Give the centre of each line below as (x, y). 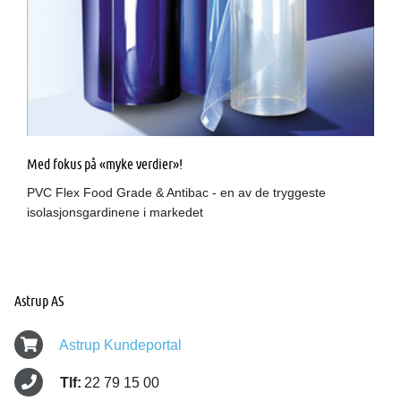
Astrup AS (39, 300)
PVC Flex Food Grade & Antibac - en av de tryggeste (176, 193)
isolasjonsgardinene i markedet (115, 213)
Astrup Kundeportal (120, 346)
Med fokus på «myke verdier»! (105, 164)
